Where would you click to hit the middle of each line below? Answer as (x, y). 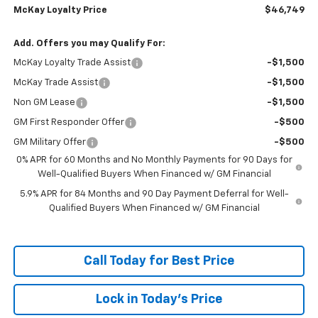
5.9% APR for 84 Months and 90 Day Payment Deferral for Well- (154, 194)
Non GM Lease (44, 102)
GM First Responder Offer (68, 122)
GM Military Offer (49, 142)
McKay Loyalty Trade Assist (72, 62)
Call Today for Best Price (159, 261)
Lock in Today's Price (159, 299)
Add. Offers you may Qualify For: (89, 43)
